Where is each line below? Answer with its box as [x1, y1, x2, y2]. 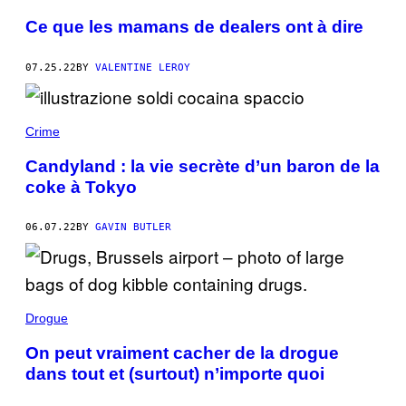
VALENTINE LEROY [95, 61, 190, 73]
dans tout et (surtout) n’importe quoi [25, 364, 324, 384]
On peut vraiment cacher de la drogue [25, 343, 339, 363]
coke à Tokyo [25, 177, 137, 197]
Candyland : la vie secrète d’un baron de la [25, 156, 380, 176]
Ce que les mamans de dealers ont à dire [25, 17, 363, 37]
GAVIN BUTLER [95, 221, 171, 234]
